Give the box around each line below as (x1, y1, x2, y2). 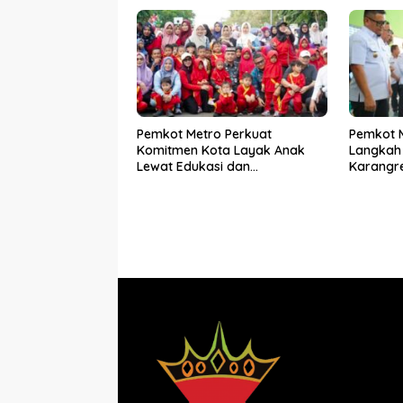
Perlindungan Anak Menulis (137, 174, 296, 191)
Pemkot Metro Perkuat (137, 125, 272, 142)
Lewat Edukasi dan (137, 157, 250, 175)
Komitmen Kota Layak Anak (137, 141, 305, 158)
